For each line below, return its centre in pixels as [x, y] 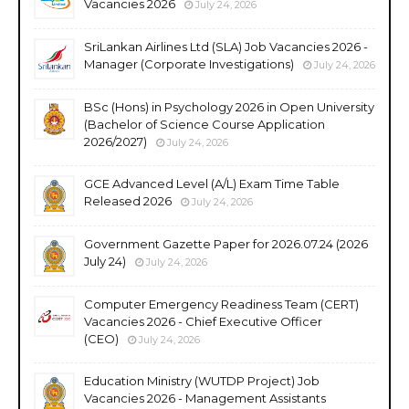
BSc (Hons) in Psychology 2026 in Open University [229, 106]
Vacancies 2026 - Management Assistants [205, 398]
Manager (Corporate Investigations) [189, 63]
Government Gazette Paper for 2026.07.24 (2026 [226, 243]
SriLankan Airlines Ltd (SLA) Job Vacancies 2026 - [226, 46]
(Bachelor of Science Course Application [204, 124]
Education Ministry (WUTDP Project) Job [202, 380]
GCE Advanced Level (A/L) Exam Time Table [212, 183]
